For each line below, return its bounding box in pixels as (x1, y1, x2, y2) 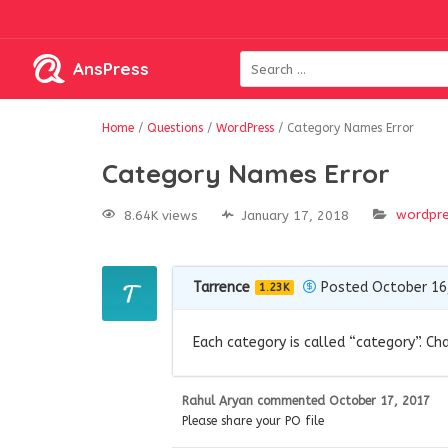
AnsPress (73, 58, 149, 79)
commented (257, 393, 329, 408)
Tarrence (193, 278, 250, 296)
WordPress (216, 121, 274, 135)
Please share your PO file (182, 413, 324, 428)
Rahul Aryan (182, 393, 253, 408)
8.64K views (124, 207, 198, 223)
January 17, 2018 (242, 207, 349, 223)
